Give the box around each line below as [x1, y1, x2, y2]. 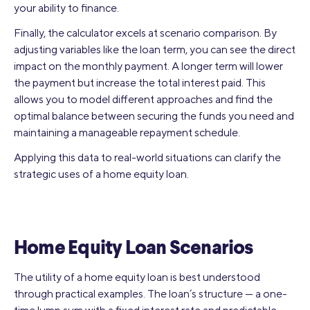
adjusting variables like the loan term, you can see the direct [14, 42, 295, 56]
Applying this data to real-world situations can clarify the [14, 150, 281, 164]
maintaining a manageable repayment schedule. [14, 125, 240, 139]
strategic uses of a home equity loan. [14, 167, 189, 181]
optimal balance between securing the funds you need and [14, 109, 294, 122]
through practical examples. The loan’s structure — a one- [14, 286, 287, 300]
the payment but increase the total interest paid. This [14, 75, 266, 89]
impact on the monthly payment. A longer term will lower [14, 59, 283, 73]
